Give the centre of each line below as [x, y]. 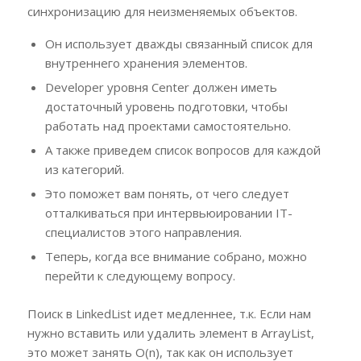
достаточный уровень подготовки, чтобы [166, 106]
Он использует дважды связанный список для [178, 43]
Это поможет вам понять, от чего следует [167, 193]
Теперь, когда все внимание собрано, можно [176, 256]
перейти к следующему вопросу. [140, 275]
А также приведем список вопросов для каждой [183, 149]
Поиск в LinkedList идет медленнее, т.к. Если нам [169, 313]
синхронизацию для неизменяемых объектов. [162, 11]
